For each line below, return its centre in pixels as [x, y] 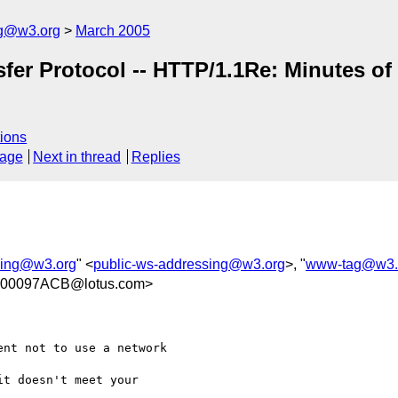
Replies [155, 157]
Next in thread [77, 157]
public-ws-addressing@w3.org [189, 264]
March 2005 [113, 31]
